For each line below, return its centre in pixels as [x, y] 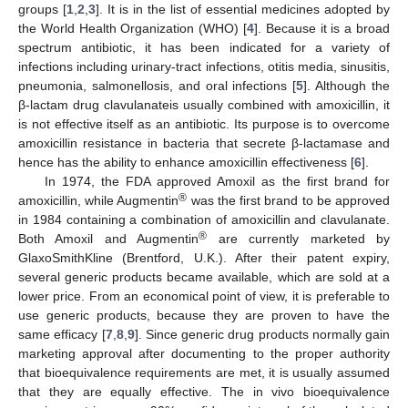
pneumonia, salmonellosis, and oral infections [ [158, 85]
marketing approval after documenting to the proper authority [204, 353]
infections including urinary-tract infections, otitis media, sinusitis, [204, 66]
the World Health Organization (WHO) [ [133, 28]
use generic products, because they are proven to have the [204, 315]
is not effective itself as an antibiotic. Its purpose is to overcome [204, 123]
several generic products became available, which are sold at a [204, 276]
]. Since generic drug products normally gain [262, 334]
